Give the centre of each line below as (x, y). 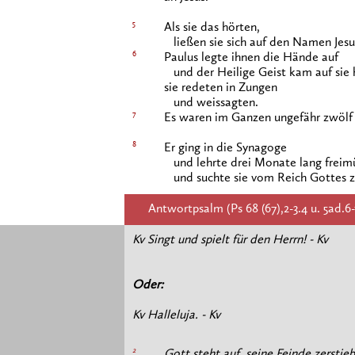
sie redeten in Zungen (221, 88)
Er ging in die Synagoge (225, 148)
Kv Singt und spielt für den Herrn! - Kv (230, 240)
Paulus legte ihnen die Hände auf (251, 58)
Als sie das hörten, (212, 28)
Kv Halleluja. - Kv (176, 315)
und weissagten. (211, 103)
